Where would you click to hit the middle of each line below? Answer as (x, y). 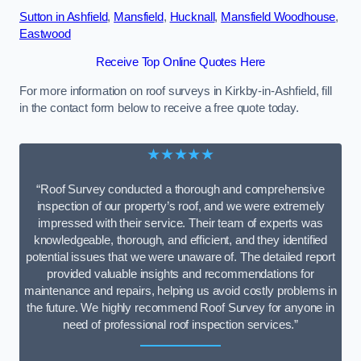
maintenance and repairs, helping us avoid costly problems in (180, 290)
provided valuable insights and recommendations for (180, 274)
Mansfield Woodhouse (278, 17)
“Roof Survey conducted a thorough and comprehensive (180, 189)
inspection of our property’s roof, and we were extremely (180, 206)
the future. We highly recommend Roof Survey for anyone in (180, 307)
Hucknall (192, 17)
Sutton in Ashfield (64, 17)
